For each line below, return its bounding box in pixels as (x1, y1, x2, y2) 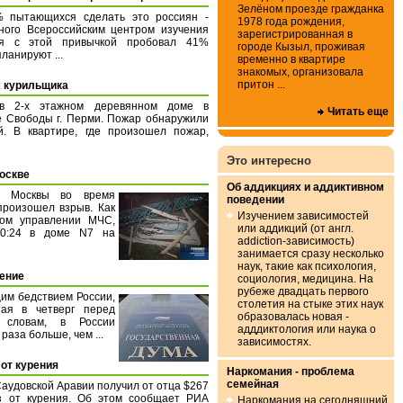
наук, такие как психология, (237, 260, 376, 273)
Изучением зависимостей (237, 210, 369, 222)
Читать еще (327, 105, 389, 118)
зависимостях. (237, 336, 311, 348)
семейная (227, 378, 279, 390)
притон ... (237, 78, 285, 91)
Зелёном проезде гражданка (237, 3, 384, 15)
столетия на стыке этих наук (237, 298, 383, 310)
